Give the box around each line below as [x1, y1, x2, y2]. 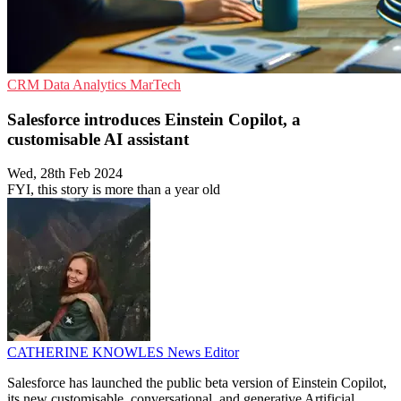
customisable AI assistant [7, 129, 189, 149]
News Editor [167, 345, 239, 361]
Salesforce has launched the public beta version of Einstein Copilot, [7, 375, 387, 391]
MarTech [130, 77, 181, 92]
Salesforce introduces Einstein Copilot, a [7, 109, 301, 129]
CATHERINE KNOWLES [7, 345, 167, 361]
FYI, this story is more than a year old [7, 182, 220, 198]
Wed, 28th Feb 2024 [7, 166, 123, 182]
